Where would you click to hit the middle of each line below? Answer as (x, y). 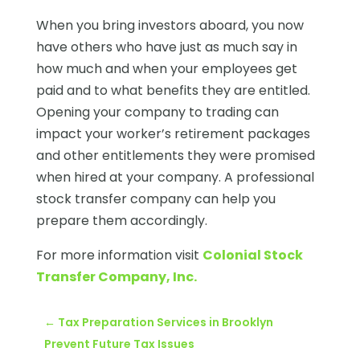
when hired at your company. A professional (175, 177)
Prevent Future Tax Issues (119, 344)
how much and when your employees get (166, 68)
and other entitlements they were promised (175, 155)
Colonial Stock (252, 255)
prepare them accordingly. (121, 220)
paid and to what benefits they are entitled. (173, 90)
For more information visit (119, 255)
